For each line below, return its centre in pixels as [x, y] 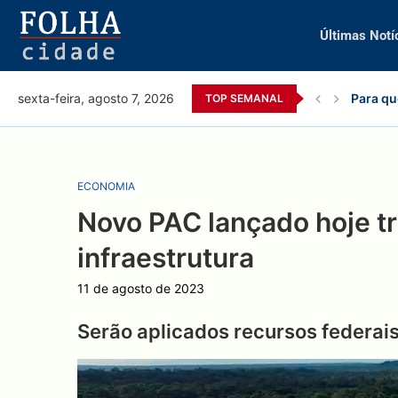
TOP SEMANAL [244, 98]
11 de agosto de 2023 [141, 288]
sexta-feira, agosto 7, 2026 [96, 99]
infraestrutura [166, 257]
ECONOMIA [106, 186]
